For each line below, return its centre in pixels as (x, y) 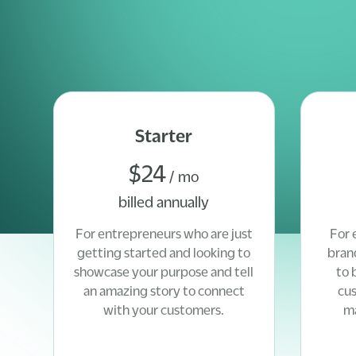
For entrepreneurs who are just (164, 234)
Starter (164, 136)
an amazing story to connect (164, 291)
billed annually (164, 202)
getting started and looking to (164, 253)
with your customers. (164, 310)
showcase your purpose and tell (164, 272)
